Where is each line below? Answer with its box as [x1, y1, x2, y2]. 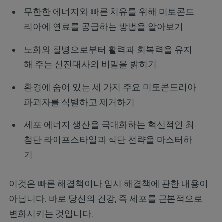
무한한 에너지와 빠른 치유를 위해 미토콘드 [23, 6, 194, 17]
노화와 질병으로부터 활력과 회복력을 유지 [23, 44, 192, 55]
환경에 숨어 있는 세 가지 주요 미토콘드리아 [23, 82, 196, 93]
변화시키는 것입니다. [8, 208, 93, 219]
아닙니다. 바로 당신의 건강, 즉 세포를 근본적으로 [8, 193, 203, 204]
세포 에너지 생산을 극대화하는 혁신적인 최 [23, 119, 194, 130]
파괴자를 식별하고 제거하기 [23, 97, 135, 108]
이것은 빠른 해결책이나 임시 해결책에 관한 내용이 [8, 178, 208, 189]
